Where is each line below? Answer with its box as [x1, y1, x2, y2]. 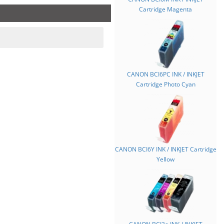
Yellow [156, 155, 174, 163]
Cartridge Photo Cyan [135, 80, 195, 88]
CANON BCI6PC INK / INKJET [126, 70, 204, 78]
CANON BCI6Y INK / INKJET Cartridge [114, 145, 216, 153]
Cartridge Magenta [139, 5, 192, 13]
